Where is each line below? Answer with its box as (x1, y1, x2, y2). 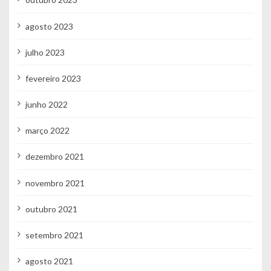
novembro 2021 (25, 177, 85, 188)
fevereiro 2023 (25, 73, 81, 83)
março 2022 (25, 125, 70, 136)
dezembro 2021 (25, 151, 84, 162)
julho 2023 (25, 47, 65, 57)
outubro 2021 (25, 203, 77, 214)
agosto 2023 (25, 21, 73, 31)
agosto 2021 (25, 256, 73, 267)
